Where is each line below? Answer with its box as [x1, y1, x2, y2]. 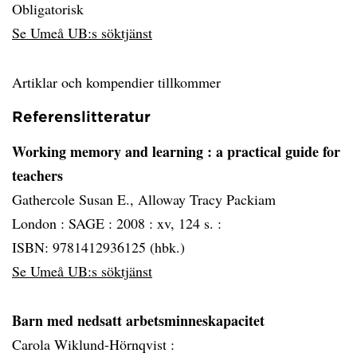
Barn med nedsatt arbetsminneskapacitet [12, 310, 265, 331]
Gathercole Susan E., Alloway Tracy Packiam [12, 190, 276, 209]
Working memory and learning [12, 141, 207, 162]
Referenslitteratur [12, 108, 151, 125]
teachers [12, 165, 63, 186]
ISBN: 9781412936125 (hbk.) [12, 237, 185, 257]
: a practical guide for [207, 141, 340, 162]
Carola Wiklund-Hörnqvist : [12, 335, 175, 354]
